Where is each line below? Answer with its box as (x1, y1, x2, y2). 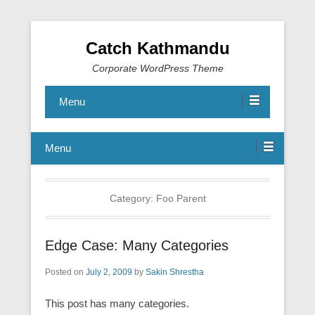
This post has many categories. (45, 297, 189, 309)
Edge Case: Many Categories (45, 238, 229, 253)
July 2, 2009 (86, 267, 132, 277)
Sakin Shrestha (146, 267, 204, 277)
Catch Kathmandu (85, 39, 230, 58)
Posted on (45, 267, 86, 277)
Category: (109, 193, 156, 204)
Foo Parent (155, 193, 206, 204)
